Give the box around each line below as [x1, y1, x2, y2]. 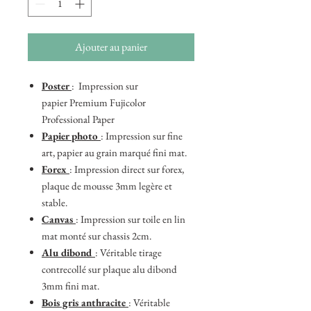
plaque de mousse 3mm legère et [42, 179, 172, 192]
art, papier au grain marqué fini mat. [42, 146, 187, 159]
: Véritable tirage [95, 246, 162, 259]
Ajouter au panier [75, 40, 147, 54]
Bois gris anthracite [42, 296, 128, 309]
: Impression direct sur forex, [69, 162, 184, 176]
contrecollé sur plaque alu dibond [42, 262, 177, 276]
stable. [42, 196, 67, 209]
